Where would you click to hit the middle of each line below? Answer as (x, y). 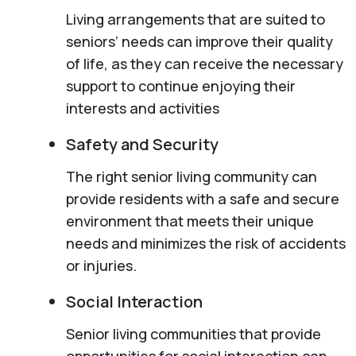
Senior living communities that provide (193, 333)
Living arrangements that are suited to (195, 19)
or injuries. (101, 265)
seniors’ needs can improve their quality (199, 41)
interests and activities (142, 108)
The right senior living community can (191, 176)
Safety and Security (142, 144)
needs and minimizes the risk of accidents (205, 243)
